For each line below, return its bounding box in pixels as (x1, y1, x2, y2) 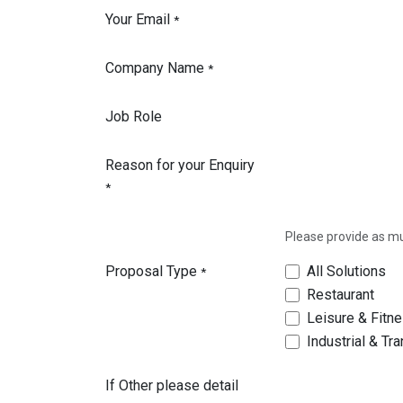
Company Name (105, 59, 204, 76)
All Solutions (307, 263, 386, 280)
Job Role (105, 108, 162, 125)
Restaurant (307, 286, 374, 303)
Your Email (105, 11, 170, 28)
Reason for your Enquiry (105, 157, 255, 174)
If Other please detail (105, 377, 238, 394)
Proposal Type (105, 263, 197, 280)
